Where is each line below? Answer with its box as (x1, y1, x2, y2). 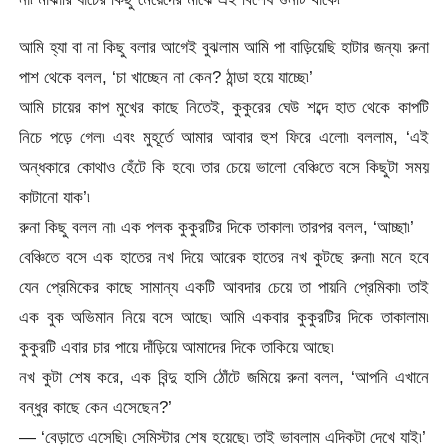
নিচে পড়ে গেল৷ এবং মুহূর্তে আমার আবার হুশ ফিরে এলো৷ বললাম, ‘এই (19, 126, 429, 147)
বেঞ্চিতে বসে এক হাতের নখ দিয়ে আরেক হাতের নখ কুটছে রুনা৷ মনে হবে (19, 246, 429, 267)
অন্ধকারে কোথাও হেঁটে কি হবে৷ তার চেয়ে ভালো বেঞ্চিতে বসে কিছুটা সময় (19, 156, 429, 177)
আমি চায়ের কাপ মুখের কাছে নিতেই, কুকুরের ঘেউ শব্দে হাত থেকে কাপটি (19, 96, 429, 117)
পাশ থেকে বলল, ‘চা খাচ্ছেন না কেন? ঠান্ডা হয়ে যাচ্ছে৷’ (19, 66, 314, 87)
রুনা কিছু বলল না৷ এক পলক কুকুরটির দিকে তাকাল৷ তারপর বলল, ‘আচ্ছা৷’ (19, 216, 415, 237)
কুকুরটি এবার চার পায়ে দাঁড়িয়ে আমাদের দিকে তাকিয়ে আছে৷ (19, 336, 335, 357)
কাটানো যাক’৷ (19, 186, 91, 207)
